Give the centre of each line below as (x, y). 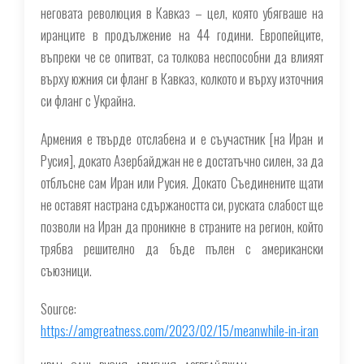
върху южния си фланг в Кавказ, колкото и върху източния (182, 78)
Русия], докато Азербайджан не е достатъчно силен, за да (182, 160)
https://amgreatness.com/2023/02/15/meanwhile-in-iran (180, 330)
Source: (58, 308)
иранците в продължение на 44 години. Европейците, (182, 35)
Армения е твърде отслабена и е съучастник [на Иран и (182, 139)
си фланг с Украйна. (88, 100)
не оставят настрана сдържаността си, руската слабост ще (182, 204)
